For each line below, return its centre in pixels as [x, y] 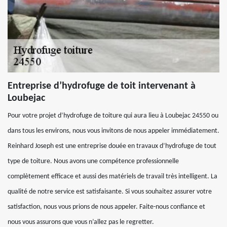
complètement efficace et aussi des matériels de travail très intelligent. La [112, 177]
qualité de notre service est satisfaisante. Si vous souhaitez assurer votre [110, 192]
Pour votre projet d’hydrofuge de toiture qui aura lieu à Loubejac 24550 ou [113, 116]
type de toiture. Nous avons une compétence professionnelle [93, 161]
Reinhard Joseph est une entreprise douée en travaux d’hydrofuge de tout [112, 146]
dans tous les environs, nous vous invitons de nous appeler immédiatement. [113, 131]
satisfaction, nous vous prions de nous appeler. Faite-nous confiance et [106, 207]
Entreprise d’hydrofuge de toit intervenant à [102, 86]
